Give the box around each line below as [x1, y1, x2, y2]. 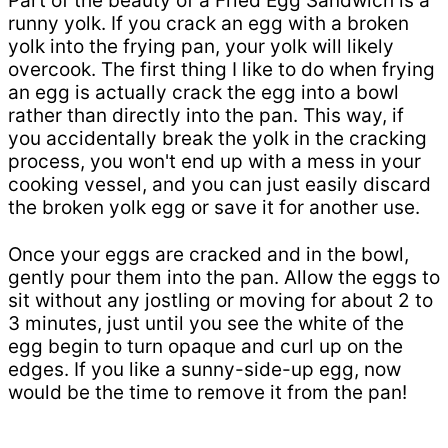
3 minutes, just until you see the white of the [8, 311, 404, 335]
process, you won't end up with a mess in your [8, 149, 421, 173]
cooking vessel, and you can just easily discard [8, 172, 431, 196]
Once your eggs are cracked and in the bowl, [8, 242, 409, 266]
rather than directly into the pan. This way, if [8, 103, 404, 127]
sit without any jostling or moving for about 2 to [8, 288, 433, 312]
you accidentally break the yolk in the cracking [8, 126, 427, 150]
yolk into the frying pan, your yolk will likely [8, 34, 394, 58]
